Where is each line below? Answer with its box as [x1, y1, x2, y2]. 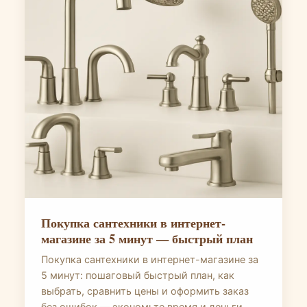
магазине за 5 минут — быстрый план [41, 229, 253, 247]
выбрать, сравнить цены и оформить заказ [41, 285, 249, 297]
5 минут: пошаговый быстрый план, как [41, 269, 234, 281]
